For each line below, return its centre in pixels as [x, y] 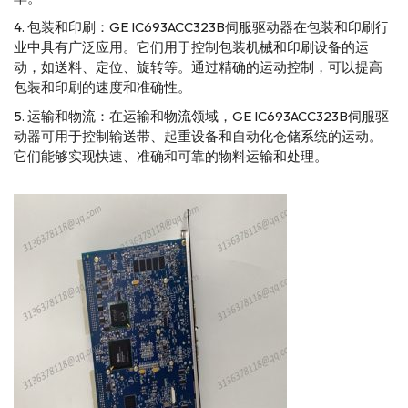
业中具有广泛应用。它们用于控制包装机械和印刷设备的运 [191, 46]
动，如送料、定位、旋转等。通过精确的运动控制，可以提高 [198, 66]
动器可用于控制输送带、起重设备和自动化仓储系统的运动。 [198, 136]
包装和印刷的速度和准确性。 [102, 87]
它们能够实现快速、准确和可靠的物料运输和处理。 [171, 156]
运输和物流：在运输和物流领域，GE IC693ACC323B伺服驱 [208, 116]
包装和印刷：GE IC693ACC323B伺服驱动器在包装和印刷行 [208, 26]
